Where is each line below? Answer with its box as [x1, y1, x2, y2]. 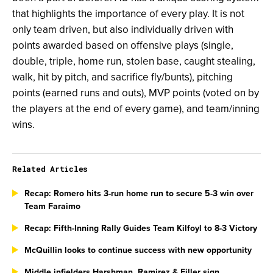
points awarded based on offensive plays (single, [12, 38, 233, 53]
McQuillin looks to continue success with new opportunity [24, 244, 252, 257]
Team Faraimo [24, 200, 80, 213]
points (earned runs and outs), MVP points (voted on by [12, 85, 259, 101]
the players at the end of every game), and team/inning [12, 101, 260, 116]
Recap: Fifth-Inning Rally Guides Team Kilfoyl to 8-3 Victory [24, 222, 257, 235]
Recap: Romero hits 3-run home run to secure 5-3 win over [24, 187, 253, 200]
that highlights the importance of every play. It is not [12, 6, 244, 21]
